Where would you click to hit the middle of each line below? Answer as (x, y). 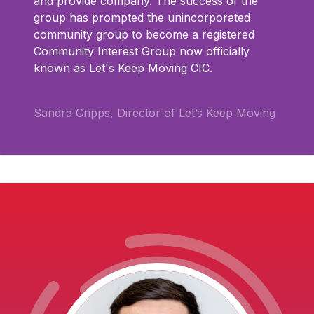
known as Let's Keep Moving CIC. (123, 68)
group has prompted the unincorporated (142, 18)
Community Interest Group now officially (142, 51)
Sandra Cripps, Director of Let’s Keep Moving (155, 113)
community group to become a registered (144, 34)
